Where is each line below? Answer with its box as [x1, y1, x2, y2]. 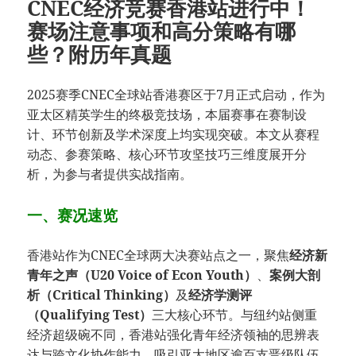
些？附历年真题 [27, 40, 172, 69]
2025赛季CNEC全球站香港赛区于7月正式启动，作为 [27, 86, 326, 104]
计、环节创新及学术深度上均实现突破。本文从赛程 [27, 126, 320, 144]
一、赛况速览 [27, 205, 118, 226]
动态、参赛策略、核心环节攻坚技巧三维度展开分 [27, 145, 308, 164]
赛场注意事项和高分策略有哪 [27, 17, 296, 46]
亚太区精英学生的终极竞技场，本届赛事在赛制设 [27, 106, 308, 124]
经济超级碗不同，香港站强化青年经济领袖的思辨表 [27, 326, 320, 344]
